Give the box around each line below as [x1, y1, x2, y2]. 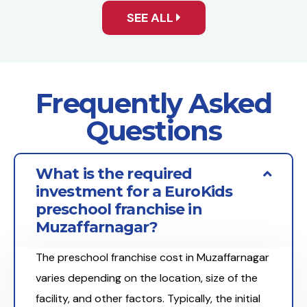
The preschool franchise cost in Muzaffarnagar [36, 250, 269, 265]
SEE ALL [126, 10, 176, 27]
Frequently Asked [35, 86, 272, 121]
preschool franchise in [36, 200, 202, 219]
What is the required [36, 164, 193, 184]
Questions [85, 114, 222, 148]
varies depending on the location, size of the [36, 271, 258, 286]
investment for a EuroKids [36, 182, 232, 201]
